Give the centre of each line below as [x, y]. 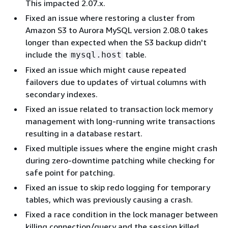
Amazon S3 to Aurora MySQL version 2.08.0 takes [117, 30]
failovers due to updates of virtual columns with [116, 82]
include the [47, 54]
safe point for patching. [70, 172]
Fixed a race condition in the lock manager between [122, 214]
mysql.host [96, 54]
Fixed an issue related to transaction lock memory [119, 109]
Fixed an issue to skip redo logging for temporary [118, 187]
